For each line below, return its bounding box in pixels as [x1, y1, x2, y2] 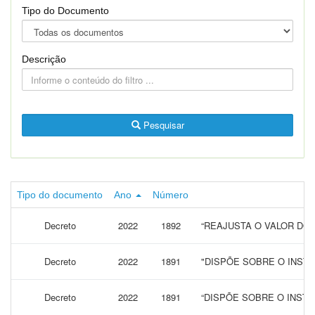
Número [153, 189, 188, 200]
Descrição [22, 53, 66, 65]
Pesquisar [140, 118, 184, 131]
